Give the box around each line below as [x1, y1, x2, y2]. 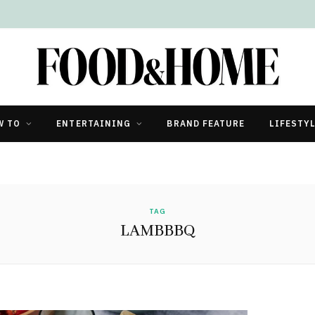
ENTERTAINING [56, 117, 131, 129]
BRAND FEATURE [167, 117, 245, 129]
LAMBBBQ [120, 220, 195, 241]
